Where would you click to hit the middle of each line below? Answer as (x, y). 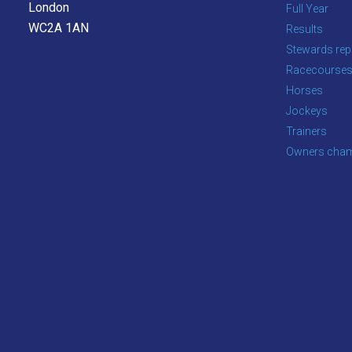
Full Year (307, 9)
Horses (304, 91)
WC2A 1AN (59, 28)
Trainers (306, 132)
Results (304, 29)
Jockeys (307, 111)
